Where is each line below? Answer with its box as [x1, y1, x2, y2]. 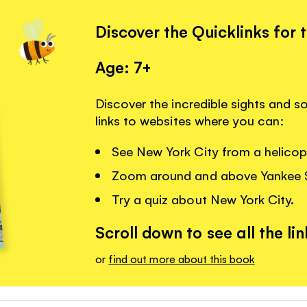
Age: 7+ [95, 56, 152, 77]
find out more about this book [108, 251, 255, 266]
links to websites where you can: [95, 112, 284, 129]
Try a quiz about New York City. [112, 191, 294, 208]
